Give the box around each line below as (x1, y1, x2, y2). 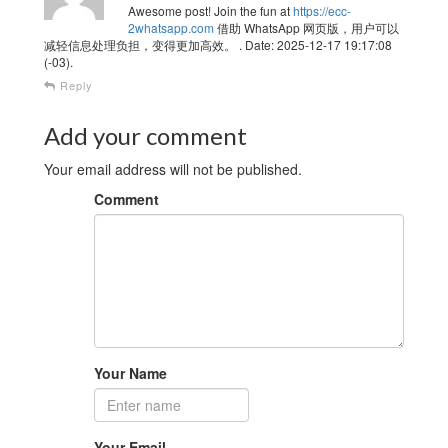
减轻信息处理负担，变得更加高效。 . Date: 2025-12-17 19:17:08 (44, 36, 392, 53)
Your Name (94, 363, 167, 383)
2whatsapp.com (128, 19, 214, 36)
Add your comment (44, 121, 247, 150)
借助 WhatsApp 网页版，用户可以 (214, 19, 399, 36)
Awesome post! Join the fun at (128, 2, 293, 19)
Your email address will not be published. (44, 159, 302, 179)
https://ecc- (293, 2, 351, 19)
